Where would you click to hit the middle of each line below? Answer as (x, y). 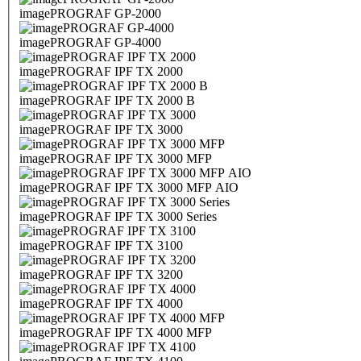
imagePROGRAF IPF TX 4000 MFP (116, 333)
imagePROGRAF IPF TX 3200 (101, 275)
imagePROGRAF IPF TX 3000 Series (118, 217)
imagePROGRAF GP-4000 (90, 43)
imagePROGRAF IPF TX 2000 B (107, 101)
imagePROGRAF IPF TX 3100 (101, 246)
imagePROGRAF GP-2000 (90, 14)
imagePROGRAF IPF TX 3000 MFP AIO (129, 188)
